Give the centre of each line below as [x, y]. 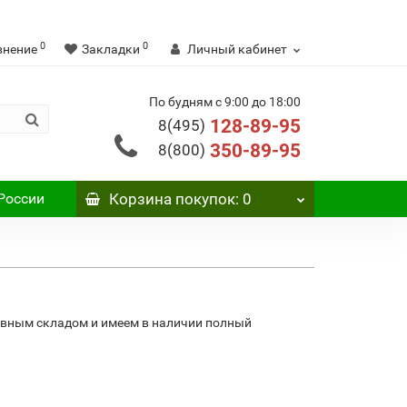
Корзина [140, 199]
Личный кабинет [237, 49]
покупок [203, 199]
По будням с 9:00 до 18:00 [225, 102]
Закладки [111, 49]
